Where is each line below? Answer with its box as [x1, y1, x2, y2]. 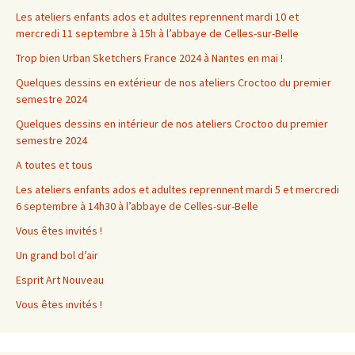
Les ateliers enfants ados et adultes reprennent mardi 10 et [16, 10, 299, 25]
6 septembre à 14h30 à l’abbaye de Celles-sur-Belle [16, 199, 258, 214]
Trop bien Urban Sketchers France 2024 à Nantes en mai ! [16, 51, 283, 66]
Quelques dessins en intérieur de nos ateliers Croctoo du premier [16, 116, 328, 132]
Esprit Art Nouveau [16, 273, 104, 288]
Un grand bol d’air [16, 248, 98, 263]
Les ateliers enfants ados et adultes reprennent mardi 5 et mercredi [16, 182, 339, 197]
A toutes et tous [16, 158, 93, 173]
